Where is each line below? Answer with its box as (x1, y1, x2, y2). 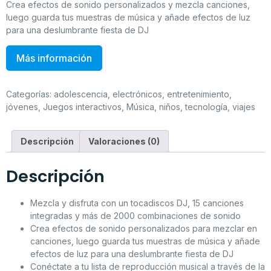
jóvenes (6, 101, 38, 112)
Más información (16, 51, 92, 64)
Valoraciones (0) (88, 135, 160, 146)
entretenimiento (167, 88, 229, 99)
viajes (232, 101, 255, 112)
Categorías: (6, 88, 54, 99)
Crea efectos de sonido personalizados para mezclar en (30, 223, 257, 234)
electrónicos (113, 88, 162, 99)
